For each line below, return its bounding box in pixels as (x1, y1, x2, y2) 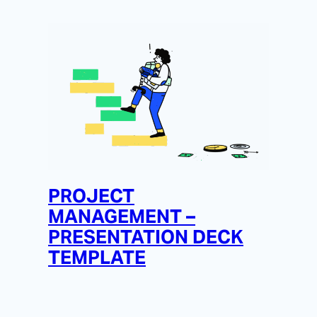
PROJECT (48, 183, 134, 207)
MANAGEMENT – (48, 204, 195, 228)
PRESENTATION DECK (48, 224, 243, 248)
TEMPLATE (48, 245, 146, 269)
